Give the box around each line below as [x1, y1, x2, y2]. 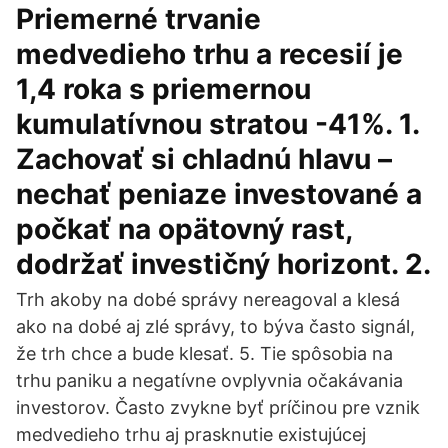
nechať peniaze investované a [16, 177, 422, 211]
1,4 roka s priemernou [16, 72, 311, 106]
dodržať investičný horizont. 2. [16, 247, 431, 281]
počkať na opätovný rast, [16, 212, 352, 246]
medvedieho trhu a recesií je [16, 37, 403, 71]
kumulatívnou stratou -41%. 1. [16, 107, 419, 141]
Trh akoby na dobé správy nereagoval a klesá [16, 289, 400, 310]
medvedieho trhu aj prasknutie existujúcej [16, 424, 366, 445]
